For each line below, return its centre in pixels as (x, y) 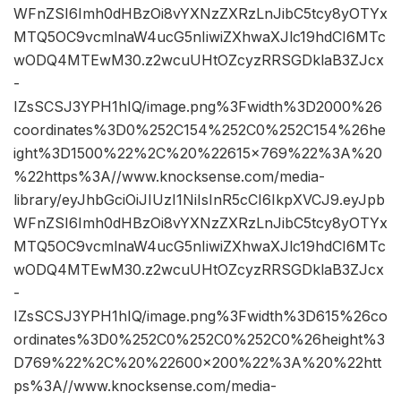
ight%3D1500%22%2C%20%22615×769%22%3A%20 (198, 154)
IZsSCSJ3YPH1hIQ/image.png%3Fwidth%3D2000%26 (198, 107)
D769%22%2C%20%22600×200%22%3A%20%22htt (197, 363)
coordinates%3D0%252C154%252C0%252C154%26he (200, 130)
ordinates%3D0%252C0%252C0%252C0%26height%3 (199, 340)
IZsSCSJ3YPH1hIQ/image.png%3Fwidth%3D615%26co (200, 316)
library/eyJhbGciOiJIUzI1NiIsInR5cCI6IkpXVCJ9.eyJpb (199, 200)
